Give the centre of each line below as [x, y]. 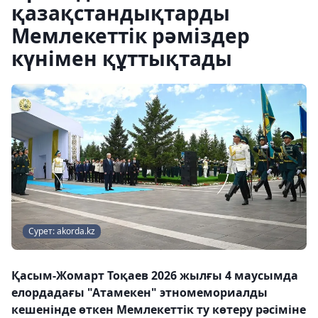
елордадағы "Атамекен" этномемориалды [139, 292]
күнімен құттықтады [122, 58]
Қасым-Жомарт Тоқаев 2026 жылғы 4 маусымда [155, 275]
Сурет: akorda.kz [62, 231]
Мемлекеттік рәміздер [131, 35]
